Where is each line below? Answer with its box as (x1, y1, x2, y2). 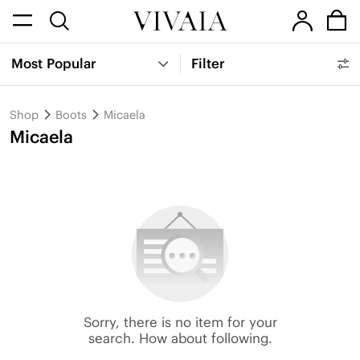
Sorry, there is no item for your (83, 313, 277, 331)
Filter (191, 55, 226, 73)
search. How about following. (88, 329, 272, 347)
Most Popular (11, 55, 97, 73)
